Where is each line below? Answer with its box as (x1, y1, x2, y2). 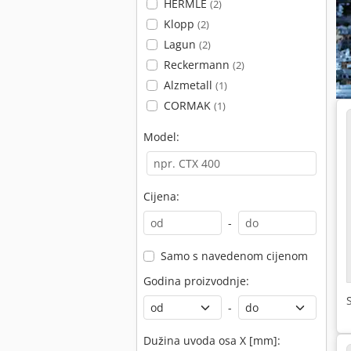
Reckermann (163, 57, 233, 72)
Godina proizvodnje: (143, 273, 249, 288)
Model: (143, 129, 179, 144)
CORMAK (163, 98, 214, 113)
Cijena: (143, 189, 179, 204)
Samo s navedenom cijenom (160, 248, 308, 263)
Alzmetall (163, 78, 215, 92)
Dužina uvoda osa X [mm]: (143, 333, 280, 348)
